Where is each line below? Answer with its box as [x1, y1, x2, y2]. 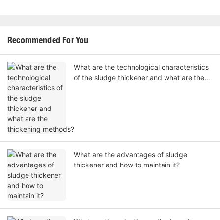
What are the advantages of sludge [74, 150, 187, 159]
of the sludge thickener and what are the [74, 73, 204, 82]
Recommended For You [7, 35, 89, 46]
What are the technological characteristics [74, 63, 209, 72]
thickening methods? [74, 83, 140, 92]
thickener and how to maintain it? [74, 161, 180, 169]
